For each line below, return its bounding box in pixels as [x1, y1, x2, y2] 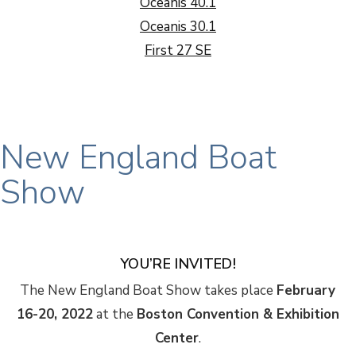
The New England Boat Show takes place [20, 281, 277, 300]
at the [92, 305, 137, 324]
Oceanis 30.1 [139, 17, 216, 37]
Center [154, 329, 199, 348]
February [277, 281, 336, 300]
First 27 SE [144, 41, 211, 60]
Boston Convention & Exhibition [136, 305, 339, 324]
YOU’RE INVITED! [119, 254, 237, 274]
